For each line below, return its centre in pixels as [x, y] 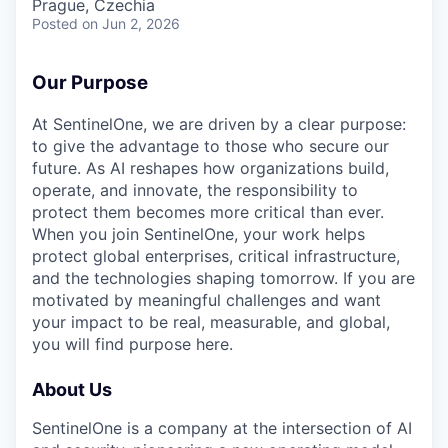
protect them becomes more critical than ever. [208, 211]
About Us [72, 389]
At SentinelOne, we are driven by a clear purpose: [219, 123]
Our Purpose [90, 82]
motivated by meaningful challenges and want [206, 299]
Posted [55, 23]
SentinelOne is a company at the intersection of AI [222, 427]
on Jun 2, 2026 [131, 23]
